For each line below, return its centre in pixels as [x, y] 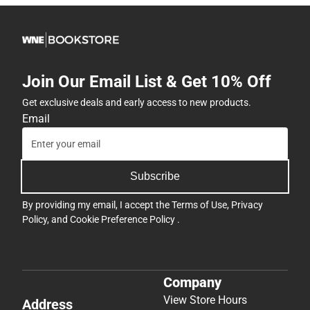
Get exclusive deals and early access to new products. [137, 103]
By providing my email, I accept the [97, 205]
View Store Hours [205, 300]
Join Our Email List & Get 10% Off [147, 82]
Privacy [247, 205]
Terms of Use [199, 205]
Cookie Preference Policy [124, 220]
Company [192, 282]
